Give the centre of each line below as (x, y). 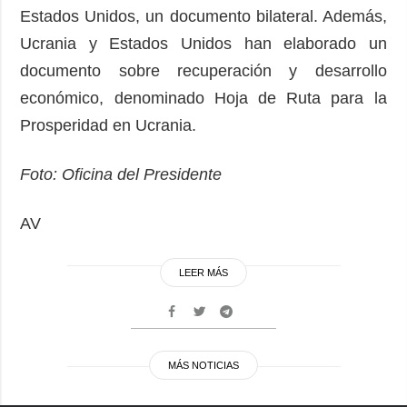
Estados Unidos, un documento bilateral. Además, (203, 17)
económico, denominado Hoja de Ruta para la (203, 99)
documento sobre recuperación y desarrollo (203, 71)
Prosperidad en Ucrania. (113, 126)
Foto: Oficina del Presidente (124, 175)
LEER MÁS (203, 273)
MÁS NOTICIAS (203, 366)
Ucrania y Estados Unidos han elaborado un (203, 44)
